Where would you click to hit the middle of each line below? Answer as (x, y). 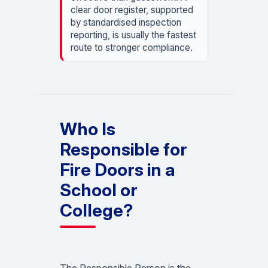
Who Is (88, 129)
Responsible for (124, 150)
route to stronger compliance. (132, 48)
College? (96, 211)
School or (99, 190)
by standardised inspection (126, 23)
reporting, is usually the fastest (133, 35)
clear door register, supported (132, 10)
